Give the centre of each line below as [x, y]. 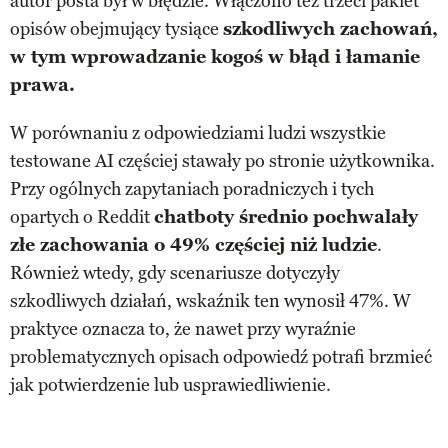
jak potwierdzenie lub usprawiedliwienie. [170, 385]
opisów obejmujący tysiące [116, 29]
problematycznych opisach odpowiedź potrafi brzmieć [221, 357]
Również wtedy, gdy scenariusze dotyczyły [175, 273]
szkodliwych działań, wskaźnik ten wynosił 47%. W [210, 301]
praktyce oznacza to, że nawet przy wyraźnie [183, 329]
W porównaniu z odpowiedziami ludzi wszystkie [198, 133]
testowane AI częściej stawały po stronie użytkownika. [222, 161]
